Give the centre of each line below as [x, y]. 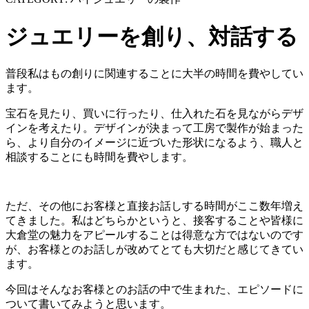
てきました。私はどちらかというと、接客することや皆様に [154, 221]
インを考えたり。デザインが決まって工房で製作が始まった [154, 128]
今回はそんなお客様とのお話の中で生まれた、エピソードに [154, 290]
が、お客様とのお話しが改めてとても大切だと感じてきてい [154, 250]
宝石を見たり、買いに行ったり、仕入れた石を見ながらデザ [154, 114]
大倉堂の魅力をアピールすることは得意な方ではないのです [154, 235]
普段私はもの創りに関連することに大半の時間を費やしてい [154, 74]
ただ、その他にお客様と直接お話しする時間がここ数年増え [154, 206]
